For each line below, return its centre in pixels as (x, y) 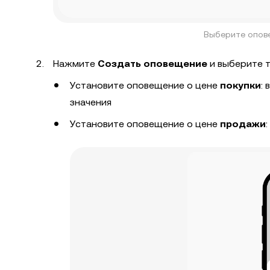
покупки (240, 86)
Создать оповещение (152, 64)
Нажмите (75, 64)
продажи (243, 124)
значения (91, 102)
